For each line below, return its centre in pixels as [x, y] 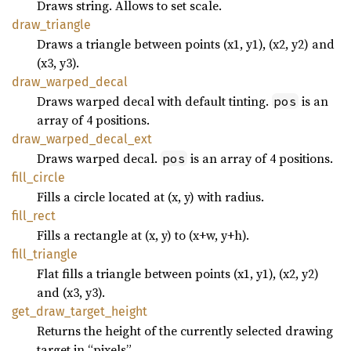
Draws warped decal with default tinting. [154, 101]
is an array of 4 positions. [260, 158]
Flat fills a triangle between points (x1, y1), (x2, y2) [178, 273]
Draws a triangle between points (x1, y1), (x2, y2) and [186, 44]
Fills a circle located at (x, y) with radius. [150, 197]
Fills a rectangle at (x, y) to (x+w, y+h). [143, 235]
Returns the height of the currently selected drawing [185, 331]
